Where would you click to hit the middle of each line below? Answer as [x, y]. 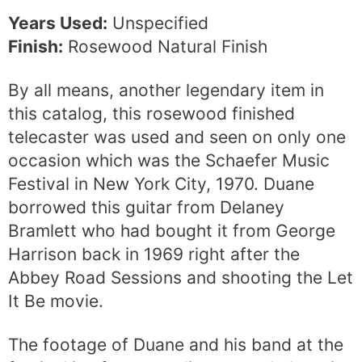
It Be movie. [56, 301]
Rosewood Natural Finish [165, 47]
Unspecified [158, 23]
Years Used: [58, 23]
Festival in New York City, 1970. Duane [161, 184]
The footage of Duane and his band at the [176, 345]
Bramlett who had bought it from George [172, 231]
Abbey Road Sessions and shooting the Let [181, 278]
